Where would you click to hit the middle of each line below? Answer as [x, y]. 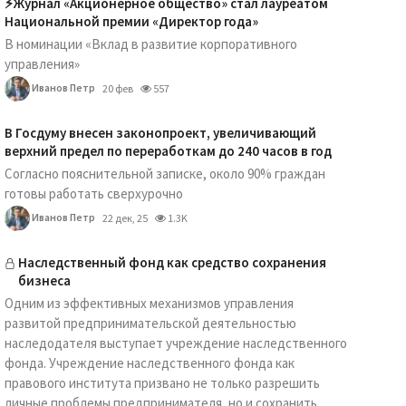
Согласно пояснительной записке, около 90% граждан [164, 174]
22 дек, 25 [125, 218]
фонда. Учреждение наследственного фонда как [149, 363]
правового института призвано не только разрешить [162, 383]
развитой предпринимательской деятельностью [150, 323]
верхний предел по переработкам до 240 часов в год [168, 151]
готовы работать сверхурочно [93, 193]
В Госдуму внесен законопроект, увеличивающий [160, 133]
